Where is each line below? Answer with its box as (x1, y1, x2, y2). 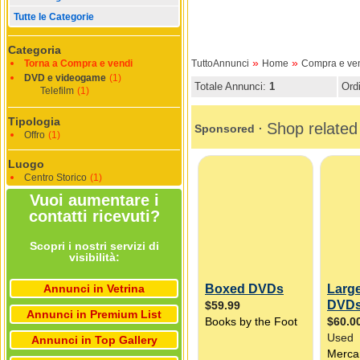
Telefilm (40, 85, 74, 97)
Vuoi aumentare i (29, 191, 159, 210)
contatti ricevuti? (28, 207, 160, 226)
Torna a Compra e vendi (24, 58, 133, 70)
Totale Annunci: (194, 80, 269, 93)
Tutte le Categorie (14, 11, 94, 23)
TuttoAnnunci (191, 58, 249, 70)
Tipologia (8, 115, 60, 129)
